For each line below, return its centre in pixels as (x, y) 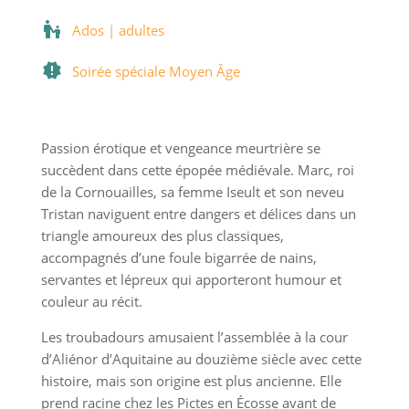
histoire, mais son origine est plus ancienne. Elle (191, 381)
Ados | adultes (118, 31)
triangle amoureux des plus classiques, (162, 236)
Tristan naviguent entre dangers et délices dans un (198, 214)
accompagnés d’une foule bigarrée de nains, (178, 258)
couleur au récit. (91, 302)
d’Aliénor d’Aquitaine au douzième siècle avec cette (201, 359)
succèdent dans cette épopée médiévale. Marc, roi (197, 170)
